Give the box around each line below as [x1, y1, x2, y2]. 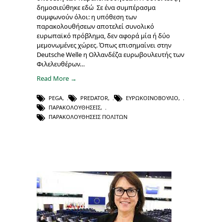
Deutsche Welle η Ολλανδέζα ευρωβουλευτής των [37, 50, 184, 59]
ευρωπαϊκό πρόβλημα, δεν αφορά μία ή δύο [37, 31, 170, 41]
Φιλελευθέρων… [37, 59, 85, 69]
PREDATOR [80, 94, 108, 102]
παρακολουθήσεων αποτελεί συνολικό [37, 22, 154, 31]
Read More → [37, 74, 77, 83]
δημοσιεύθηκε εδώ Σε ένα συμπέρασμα [37, 3, 156, 12]
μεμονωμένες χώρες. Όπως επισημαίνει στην [37, 41, 171, 50]
